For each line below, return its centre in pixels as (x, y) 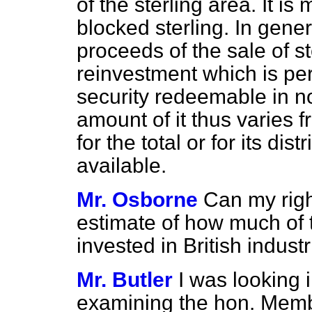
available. (122, 165)
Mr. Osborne (137, 200)
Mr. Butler (125, 280)
